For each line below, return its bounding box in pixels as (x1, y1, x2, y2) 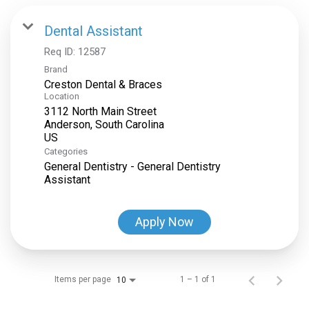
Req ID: (44, 46, 78, 59)
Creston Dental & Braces (44, 78, 162, 92)
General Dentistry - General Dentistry (44, 160, 221, 174)
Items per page (54, 275, 111, 285)
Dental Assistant (44, 23, 143, 40)
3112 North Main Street (44, 105, 157, 119)
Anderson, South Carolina (44, 118, 164, 132)
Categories (44, 146, 88, 157)
